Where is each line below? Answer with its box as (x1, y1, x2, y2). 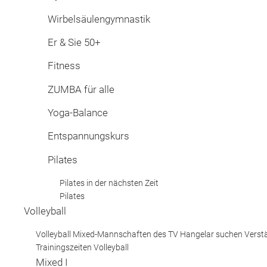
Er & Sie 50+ (48, 36, 101, 48)
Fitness (48, 60, 80, 72)
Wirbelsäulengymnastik (48, 13, 150, 25)
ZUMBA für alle (48, 83, 114, 95)
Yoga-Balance (48, 107, 108, 119)
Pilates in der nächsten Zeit (60, 178, 159, 188)
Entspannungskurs (48, 130, 129, 142)
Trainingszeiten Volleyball (36, 243, 129, 253)
